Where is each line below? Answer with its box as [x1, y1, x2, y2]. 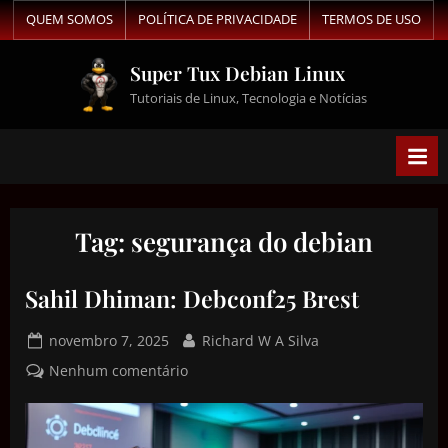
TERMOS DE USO [322, 10, 421, 29]
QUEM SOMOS [26, 10, 113, 29]
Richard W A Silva [201, 330, 319, 350]
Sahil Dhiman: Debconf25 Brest [25, 283, 359, 315]
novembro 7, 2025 [49, 330, 170, 350]
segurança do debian [131, 223, 373, 259]
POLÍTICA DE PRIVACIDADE [138, 10, 297, 29]
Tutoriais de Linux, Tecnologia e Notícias [130, 89, 368, 108]
